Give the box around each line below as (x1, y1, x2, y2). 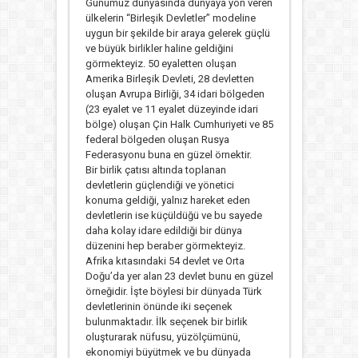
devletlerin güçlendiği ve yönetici (85, 178, 234, 191)
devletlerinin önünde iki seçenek (85, 300, 233, 312)
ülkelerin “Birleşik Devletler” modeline (85, 11, 256, 24)
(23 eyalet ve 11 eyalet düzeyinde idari (85, 102, 258, 115)
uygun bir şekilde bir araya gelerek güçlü (85, 26, 270, 39)
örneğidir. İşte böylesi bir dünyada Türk (85, 284, 262, 297)
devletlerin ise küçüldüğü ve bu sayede (85, 209, 262, 221)
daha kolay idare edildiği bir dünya (85, 224, 242, 237)
